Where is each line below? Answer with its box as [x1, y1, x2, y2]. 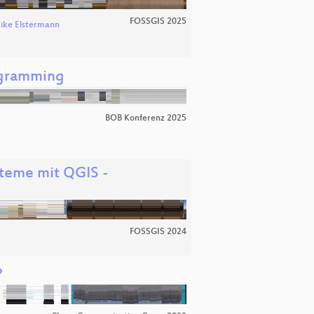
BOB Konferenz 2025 [105, 114, 186, 124]
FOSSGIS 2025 [130, 17, 186, 27]
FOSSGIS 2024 [130, 227, 186, 238]
